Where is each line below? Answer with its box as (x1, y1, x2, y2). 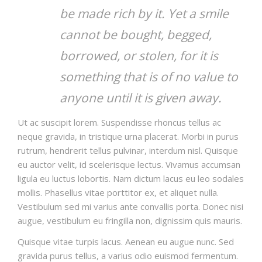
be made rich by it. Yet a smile (60, 5, 229, 22)
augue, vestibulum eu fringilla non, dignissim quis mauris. (18, 214, 242, 226)
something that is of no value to (60, 68, 238, 85)
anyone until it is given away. (60, 89, 222, 106)
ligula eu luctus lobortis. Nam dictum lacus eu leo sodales (18, 172, 244, 184)
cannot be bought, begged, (60, 26, 212, 43)
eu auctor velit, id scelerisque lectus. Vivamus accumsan (18, 158, 240, 170)
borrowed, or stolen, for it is (60, 47, 218, 64)
